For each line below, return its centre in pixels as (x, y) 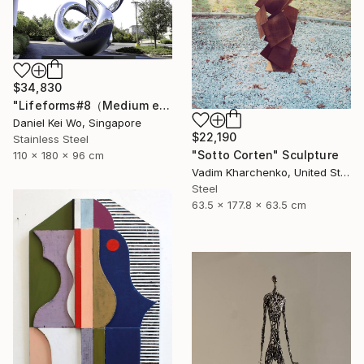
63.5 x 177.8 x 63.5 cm (249, 204)
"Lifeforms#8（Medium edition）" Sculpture (165, 105)
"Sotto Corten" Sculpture (265, 154)
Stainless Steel (51, 139)
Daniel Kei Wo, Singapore (77, 122)
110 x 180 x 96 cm (58, 155)
